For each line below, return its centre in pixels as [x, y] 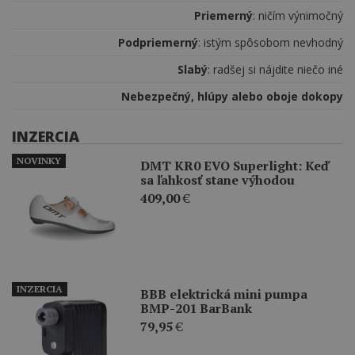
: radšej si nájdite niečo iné [275, 70]
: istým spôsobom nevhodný [271, 43]
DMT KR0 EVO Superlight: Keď [235, 166]
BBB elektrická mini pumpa [224, 294]
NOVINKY [39, 161]
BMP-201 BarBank [196, 309]
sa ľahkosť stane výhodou [218, 180]
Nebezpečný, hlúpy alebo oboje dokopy [232, 97]
